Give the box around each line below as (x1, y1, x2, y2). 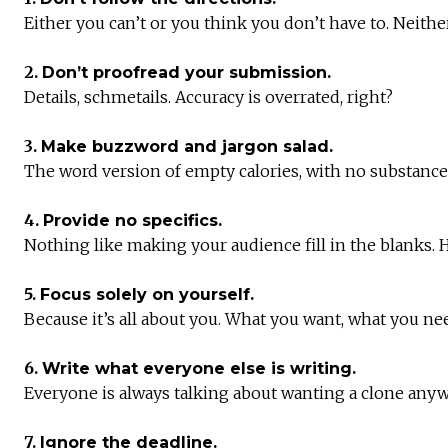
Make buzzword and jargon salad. (41, 137, 333, 157)
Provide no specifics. (43, 211, 222, 231)
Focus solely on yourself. (40, 285, 254, 305)
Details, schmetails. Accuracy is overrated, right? (24, 87, 393, 108)
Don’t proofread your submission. (42, 63, 331, 83)
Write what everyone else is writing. (42, 359, 356, 379)
